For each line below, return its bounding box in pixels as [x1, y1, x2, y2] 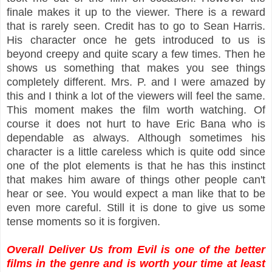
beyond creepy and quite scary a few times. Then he [7, 47, 265, 60]
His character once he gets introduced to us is [7, 33, 265, 46]
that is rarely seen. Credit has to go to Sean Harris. [7, 19, 265, 32]
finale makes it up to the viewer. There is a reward [7, 5, 265, 18]
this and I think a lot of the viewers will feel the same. [7, 89, 265, 102]
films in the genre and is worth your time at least [7, 257, 265, 270]
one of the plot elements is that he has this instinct [7, 159, 265, 172]
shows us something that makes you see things [7, 61, 265, 74]
